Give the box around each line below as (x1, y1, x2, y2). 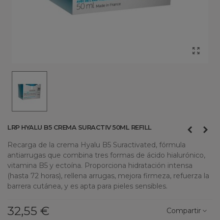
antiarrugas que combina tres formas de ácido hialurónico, (7, 151, 205, 160)
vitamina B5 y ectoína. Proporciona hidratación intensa (7, 161, 192, 170)
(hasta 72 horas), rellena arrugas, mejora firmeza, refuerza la (7, 171, 209, 181)
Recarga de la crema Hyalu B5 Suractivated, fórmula (7, 140, 186, 150)
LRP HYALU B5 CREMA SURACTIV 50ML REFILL (7, 123, 152, 132)
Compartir (166, 206, 201, 216)
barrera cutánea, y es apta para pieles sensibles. (7, 182, 167, 191)
